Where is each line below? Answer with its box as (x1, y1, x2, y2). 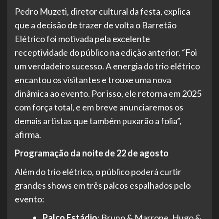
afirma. (15, 129, 41, 140)
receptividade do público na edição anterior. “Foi (15, 47, 197, 58)
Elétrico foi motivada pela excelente (15, 33, 150, 44)
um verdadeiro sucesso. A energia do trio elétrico (15, 61, 200, 72)
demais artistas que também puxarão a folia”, (15, 115, 181, 127)
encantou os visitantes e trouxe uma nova (15, 74, 171, 86)
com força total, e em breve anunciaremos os (15, 102, 183, 113)
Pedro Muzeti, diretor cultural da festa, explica (15, 6, 190, 17)
